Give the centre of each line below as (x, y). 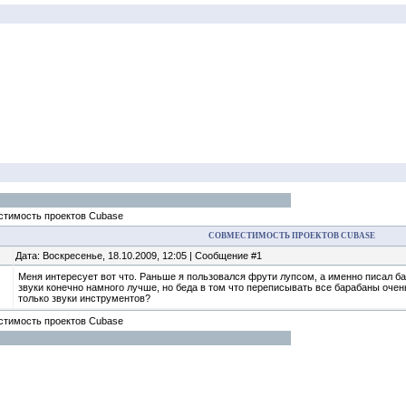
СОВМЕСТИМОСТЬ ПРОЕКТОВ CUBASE (291, 236)
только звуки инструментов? (84, 298)
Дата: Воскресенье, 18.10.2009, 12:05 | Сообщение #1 (139, 256)
